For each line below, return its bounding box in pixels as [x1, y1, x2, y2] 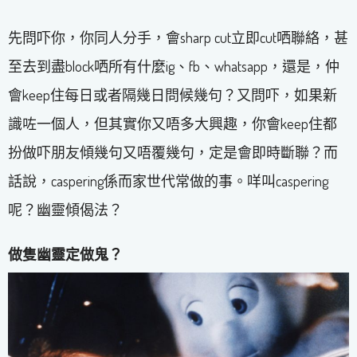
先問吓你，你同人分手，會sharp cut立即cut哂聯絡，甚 [8, 29, 348, 47]
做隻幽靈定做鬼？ [8, 245, 123, 264]
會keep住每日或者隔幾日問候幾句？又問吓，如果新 [8, 86, 337, 104]
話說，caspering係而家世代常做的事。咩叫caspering [8, 172, 328, 190]
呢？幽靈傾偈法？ [8, 201, 123, 219]
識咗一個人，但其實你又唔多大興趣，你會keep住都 [8, 115, 337, 133]
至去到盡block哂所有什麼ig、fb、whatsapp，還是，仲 [8, 57, 339, 76]
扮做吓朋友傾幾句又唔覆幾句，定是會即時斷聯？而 [8, 143, 338, 162]
